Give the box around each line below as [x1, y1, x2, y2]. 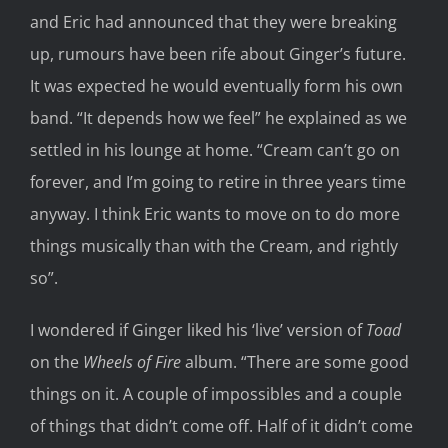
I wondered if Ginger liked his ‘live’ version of [30, 319, 366, 342]
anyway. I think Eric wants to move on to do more [30, 203, 400, 226]
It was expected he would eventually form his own [30, 75, 403, 98]
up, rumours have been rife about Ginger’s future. [30, 43, 406, 66]
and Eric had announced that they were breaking [30, 11, 397, 34]
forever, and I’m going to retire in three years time [30, 171, 406, 194]
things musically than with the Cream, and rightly [30, 235, 398, 258]
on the [30, 351, 83, 374]
